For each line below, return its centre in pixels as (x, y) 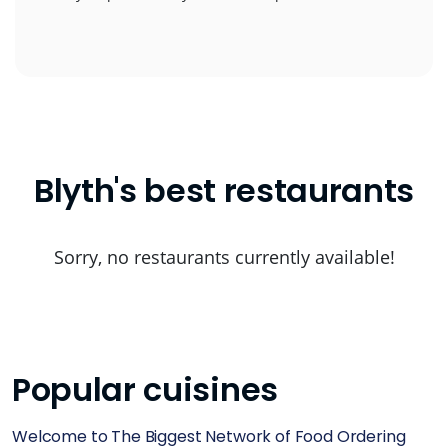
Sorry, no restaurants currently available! (224, 257)
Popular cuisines (145, 389)
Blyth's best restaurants (224, 190)
